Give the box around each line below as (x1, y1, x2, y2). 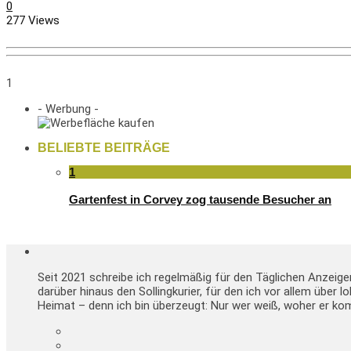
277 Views (6, 13, 60, 27)
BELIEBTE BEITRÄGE (38, 140, 170, 154)
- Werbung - (38, 102, 99, 117)
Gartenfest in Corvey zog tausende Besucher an (69, 192, 331, 206)
